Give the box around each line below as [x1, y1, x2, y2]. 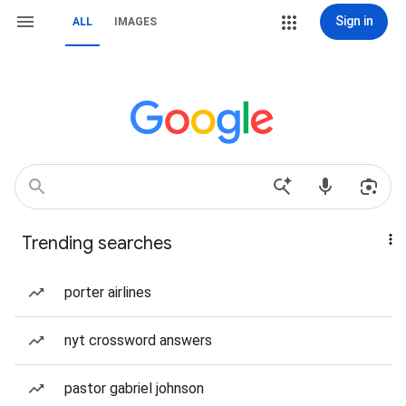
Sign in [334, 14, 373, 28]
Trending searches [22, 232, 172, 255]
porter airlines [64, 284, 151, 301]
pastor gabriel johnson [64, 380, 204, 397]
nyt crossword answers [64, 332, 212, 349]
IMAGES [114, 15, 157, 28]
